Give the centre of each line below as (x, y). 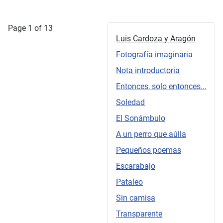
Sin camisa (136, 198)
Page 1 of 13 (30, 28)
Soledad (130, 103)
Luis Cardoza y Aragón (156, 39)
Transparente (139, 214)
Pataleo (129, 182)
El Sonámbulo (141, 118)
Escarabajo (136, 166)
